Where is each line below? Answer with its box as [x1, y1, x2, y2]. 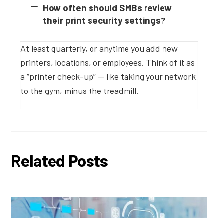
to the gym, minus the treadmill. [20, 85, 139, 96]
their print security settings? [42, 15, 165, 26]
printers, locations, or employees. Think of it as [20, 56, 195, 68]
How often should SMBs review [42, 2, 172, 14]
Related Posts [11, 150, 108, 170]
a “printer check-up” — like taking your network [20, 71, 196, 82]
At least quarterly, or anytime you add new [20, 42, 178, 54]
